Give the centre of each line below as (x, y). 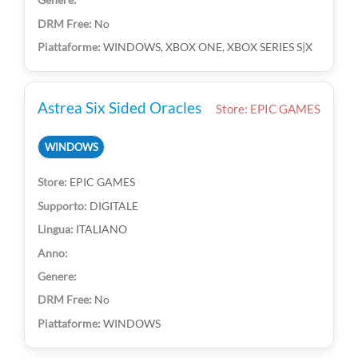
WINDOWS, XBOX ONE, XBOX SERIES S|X (208, 46)
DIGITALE (114, 205)
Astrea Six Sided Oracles (120, 108)
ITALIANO (102, 229)
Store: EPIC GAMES (268, 109)
